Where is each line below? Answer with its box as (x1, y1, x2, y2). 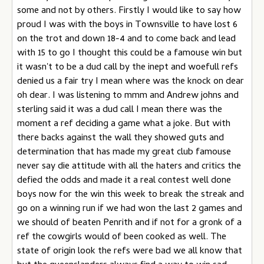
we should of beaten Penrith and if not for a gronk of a (17, 215, 242, 231)
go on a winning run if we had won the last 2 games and (17, 201, 242, 217)
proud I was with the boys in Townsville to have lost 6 (17, 17, 237, 33)
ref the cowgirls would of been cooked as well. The (17, 229, 226, 245)
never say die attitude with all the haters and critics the (17, 159, 241, 174)
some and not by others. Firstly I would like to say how (17, 3, 241, 19)
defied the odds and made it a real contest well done (17, 173, 231, 189)
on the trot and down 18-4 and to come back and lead (17, 31, 236, 47)
